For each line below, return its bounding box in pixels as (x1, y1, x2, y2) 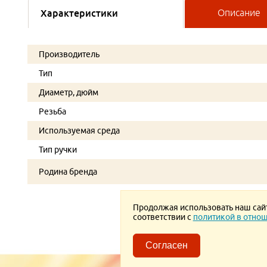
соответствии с (132, 212, 193, 222)
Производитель (39, 49, 100, 60)
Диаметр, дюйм (39, 88, 98, 98)
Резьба (39, 107, 66, 117)
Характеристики (41, 7, 118, 20)
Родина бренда (39, 167, 97, 177)
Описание (217, 7, 260, 18)
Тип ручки (39, 145, 77, 155)
